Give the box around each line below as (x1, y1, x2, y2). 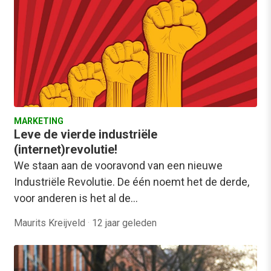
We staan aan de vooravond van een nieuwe (14, 159, 223, 172)
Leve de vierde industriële (14, 127, 157, 142)
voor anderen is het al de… (14, 192, 138, 205)
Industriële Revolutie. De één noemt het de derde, (14, 175, 249, 189)
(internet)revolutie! (14, 142, 117, 157)
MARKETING (14, 116, 64, 126)
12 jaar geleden (92, 217, 157, 229)
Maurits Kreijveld (14, 217, 88, 229)
